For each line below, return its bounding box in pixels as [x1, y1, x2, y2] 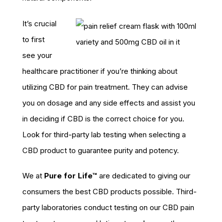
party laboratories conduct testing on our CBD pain [22, 203, 194, 213]
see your [22, 50, 52, 60]
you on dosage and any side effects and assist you [22, 98, 195, 108]
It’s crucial [22, 18, 56, 28]
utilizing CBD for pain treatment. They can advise [22, 82, 188, 92]
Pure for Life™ [44, 171, 97, 181]
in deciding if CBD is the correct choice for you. [22, 113, 184, 123]
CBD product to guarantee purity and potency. [22, 145, 179, 155]
